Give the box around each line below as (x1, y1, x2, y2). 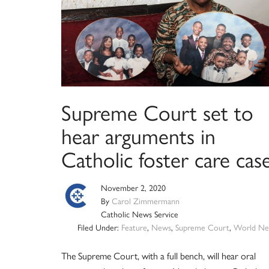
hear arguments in (61, 119, 216, 151)
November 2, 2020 (101, 181, 166, 193)
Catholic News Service (101, 207, 178, 220)
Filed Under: (77, 220, 121, 233)
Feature (121, 220, 147, 233)
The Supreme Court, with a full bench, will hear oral (61, 248, 256, 262)
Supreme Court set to (61, 95, 253, 127)
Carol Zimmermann (112, 194, 180, 207)
